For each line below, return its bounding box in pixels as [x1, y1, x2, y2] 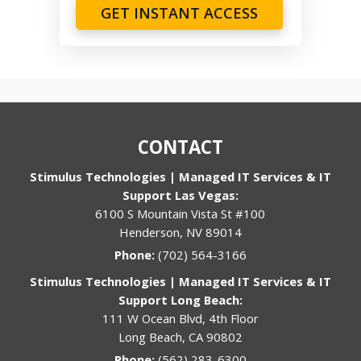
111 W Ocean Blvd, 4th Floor [102, 310, 259, 327]
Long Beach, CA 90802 [118, 329, 243, 346]
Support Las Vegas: [122, 187, 239, 204]
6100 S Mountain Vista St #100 [95, 205, 266, 222]
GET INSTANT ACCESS [101, 3, 258, 23]
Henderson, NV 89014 [118, 224, 242, 241]
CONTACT [137, 135, 223, 160]
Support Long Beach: [118, 292, 243, 309]
